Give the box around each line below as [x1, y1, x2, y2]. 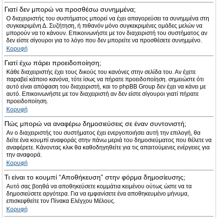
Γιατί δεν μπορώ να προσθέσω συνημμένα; [4, 5, 136, 13]
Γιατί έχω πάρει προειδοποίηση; [4, 59, 101, 67]
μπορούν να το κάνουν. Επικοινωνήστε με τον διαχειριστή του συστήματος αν [6, 30, 207, 36]
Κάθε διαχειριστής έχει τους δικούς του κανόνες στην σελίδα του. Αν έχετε [6, 69, 196, 75]
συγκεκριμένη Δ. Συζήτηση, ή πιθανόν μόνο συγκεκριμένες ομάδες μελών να [6, 22, 202, 29]
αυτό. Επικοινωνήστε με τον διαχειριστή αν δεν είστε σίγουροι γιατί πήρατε [6, 91, 199, 97]
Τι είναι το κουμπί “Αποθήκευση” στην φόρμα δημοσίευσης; [4, 173, 185, 181]
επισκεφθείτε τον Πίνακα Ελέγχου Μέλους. [6, 198, 115, 204]
